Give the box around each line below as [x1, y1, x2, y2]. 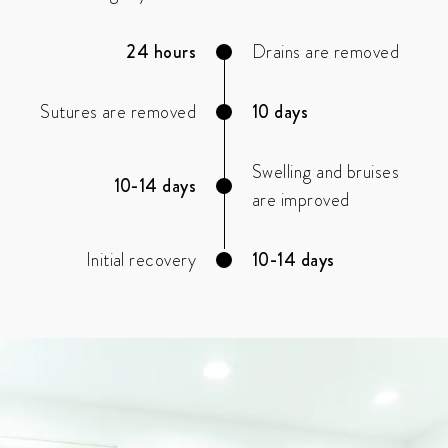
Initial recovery [85, 247, 196, 274]
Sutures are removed [40, 99, 196, 126]
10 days [252, 99, 309, 126]
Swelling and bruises [252, 159, 399, 186]
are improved [252, 187, 350, 214]
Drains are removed [252, 39, 400, 66]
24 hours [126, 39, 196, 66]
